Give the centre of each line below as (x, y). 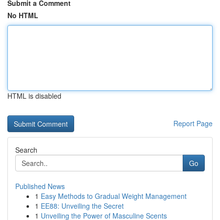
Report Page (193, 123)
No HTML (23, 15)
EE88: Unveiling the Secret (82, 206)
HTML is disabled (34, 96)
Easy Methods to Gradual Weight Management (114, 196)
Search (26, 150)
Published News (40, 186)
